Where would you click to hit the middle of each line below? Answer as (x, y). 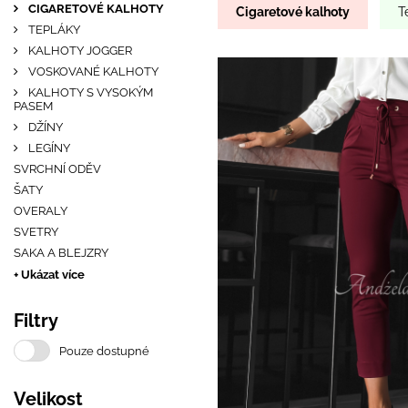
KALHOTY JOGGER (79, 51)
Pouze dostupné (104, 351)
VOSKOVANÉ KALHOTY (92, 71)
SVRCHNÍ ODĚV (57, 169)
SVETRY (36, 232)
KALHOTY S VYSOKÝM (89, 92)
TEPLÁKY (53, 30)
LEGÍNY (48, 148)
